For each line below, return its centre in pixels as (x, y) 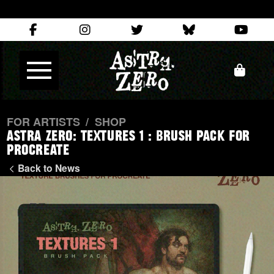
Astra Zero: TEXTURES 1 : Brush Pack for (128, 137)
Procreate (38, 151)
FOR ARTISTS (44, 122)
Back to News (49, 168)
